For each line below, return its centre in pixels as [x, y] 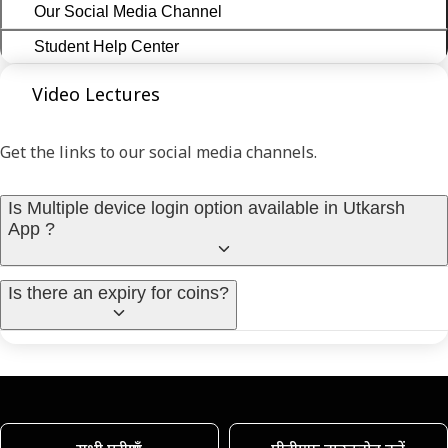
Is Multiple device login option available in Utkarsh [206, 208]
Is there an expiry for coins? [118, 292]
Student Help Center [106, 47]
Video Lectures [96, 94]
